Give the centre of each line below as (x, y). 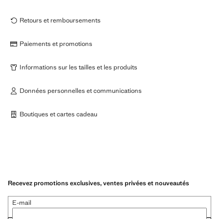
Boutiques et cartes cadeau (58, 114)
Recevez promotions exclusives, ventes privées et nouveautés (99, 183)
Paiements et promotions (56, 44)
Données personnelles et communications (81, 91)
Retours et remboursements (60, 20)
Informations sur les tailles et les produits (78, 67)
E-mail (22, 202)
